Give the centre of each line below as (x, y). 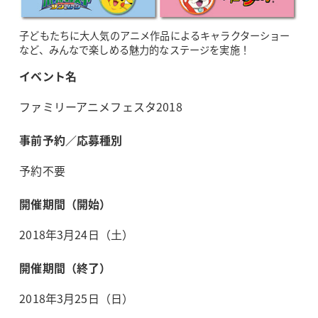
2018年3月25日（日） (77, 298)
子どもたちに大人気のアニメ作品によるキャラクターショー (155, 35)
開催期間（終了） (65, 267)
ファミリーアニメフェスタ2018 (101, 106)
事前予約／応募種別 (71, 139)
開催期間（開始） (65, 203)
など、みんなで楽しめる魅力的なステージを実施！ (135, 49)
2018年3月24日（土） (77, 234)
